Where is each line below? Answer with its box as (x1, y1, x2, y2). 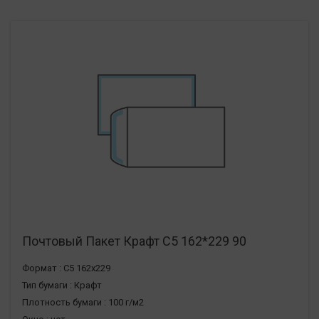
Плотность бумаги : (22, 296, 106, 308)
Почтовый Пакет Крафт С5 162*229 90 (22, 233, 246, 249)
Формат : (22, 262, 61, 273)
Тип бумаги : (22, 279, 72, 291)
